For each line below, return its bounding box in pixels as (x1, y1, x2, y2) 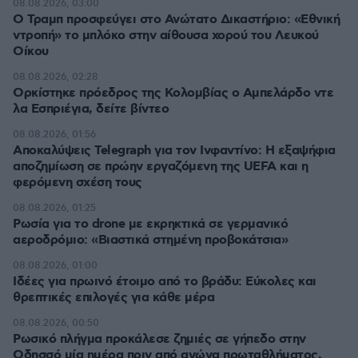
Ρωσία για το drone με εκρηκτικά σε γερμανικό (13, 216, 288, 233)
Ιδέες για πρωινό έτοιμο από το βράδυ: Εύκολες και (13, 273, 316, 290)
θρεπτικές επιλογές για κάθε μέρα (13, 289, 214, 306)
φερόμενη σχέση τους (13, 174, 142, 191)
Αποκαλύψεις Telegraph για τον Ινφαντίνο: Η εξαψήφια (13, 142, 336, 159)
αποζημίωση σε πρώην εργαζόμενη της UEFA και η (13, 158, 308, 175)
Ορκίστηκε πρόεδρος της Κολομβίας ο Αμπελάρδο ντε (13, 85, 333, 101)
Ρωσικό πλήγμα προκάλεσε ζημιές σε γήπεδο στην (13, 331, 306, 348)
